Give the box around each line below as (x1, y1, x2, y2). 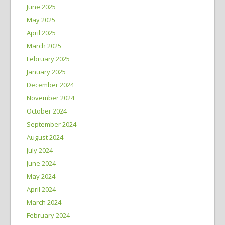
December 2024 (26, 80, 74, 89)
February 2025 (26, 54, 70, 63)
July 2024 (26, 146, 53, 155)
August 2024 (26, 133, 63, 142)
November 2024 (26, 93, 74, 102)
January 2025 (26, 67, 66, 76)
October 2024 (26, 106, 67, 116)
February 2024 (26, 211, 70, 220)
